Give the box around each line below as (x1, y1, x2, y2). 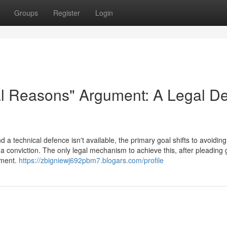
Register (53, 8, 80, 18)
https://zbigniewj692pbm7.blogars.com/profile (19, 155, 164, 165)
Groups (14, 8, 38, 18)
